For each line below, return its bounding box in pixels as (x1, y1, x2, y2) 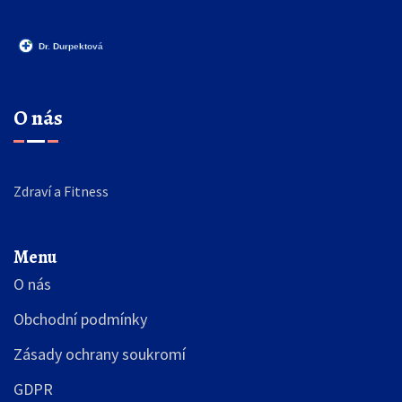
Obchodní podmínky (13, 309, 147, 330)
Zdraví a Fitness (13, 182, 109, 201)
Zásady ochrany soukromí (13, 344, 186, 365)
